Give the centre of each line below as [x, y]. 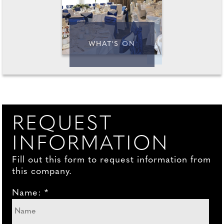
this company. [42, 172]
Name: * [30, 193]
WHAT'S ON [112, 44]
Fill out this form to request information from [112, 160]
